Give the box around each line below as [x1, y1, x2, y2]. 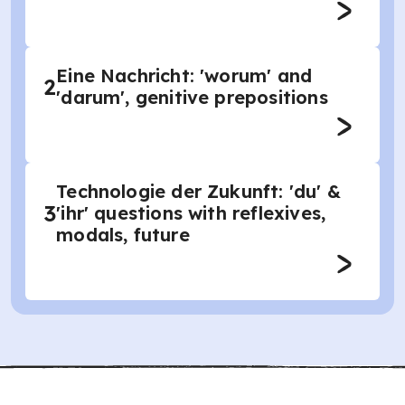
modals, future [56, 223, 190, 246]
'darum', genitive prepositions [56, 86, 328, 108]
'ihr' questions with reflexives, [56, 202, 326, 224]
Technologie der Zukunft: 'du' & [56, 180, 341, 202]
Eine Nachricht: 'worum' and [56, 64, 313, 87]
